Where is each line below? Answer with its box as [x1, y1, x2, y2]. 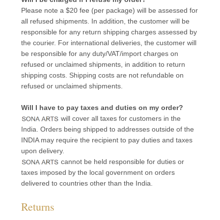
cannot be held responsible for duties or [58, 158, 184, 165]
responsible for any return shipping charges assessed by [21, 28, 197, 36]
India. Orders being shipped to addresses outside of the [21, 125, 194, 133]
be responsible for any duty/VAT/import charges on [21, 50, 178, 57]
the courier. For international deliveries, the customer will [21, 39, 196, 47]
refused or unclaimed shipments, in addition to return [21, 60, 185, 68]
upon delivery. [21, 147, 64, 155]
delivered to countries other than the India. [21, 179, 153, 187]
